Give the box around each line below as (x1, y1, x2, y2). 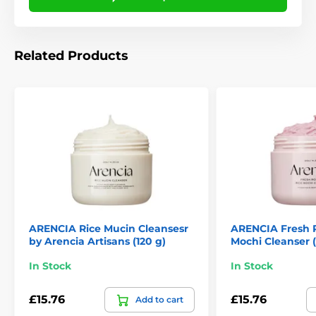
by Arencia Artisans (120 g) (29, 234, 166, 248)
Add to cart (135, 293, 183, 305)
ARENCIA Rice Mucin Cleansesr (29, 221, 188, 235)
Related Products (14, 48, 128, 64)
